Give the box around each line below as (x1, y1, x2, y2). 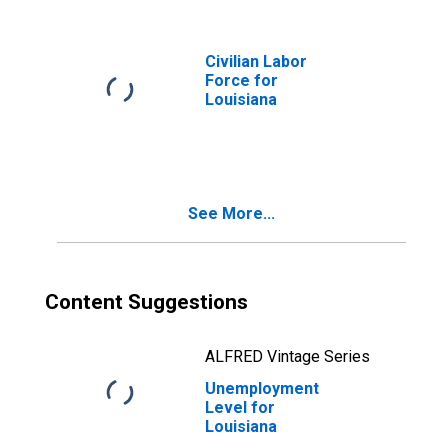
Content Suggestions (45, 290, 248, 314)
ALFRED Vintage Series (205, 347, 370, 366)
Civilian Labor (205, 52, 307, 71)
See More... (188, 204, 275, 223)
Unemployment (205, 379, 319, 398)
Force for (205, 71, 278, 90)
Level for (205, 398, 275, 417)
